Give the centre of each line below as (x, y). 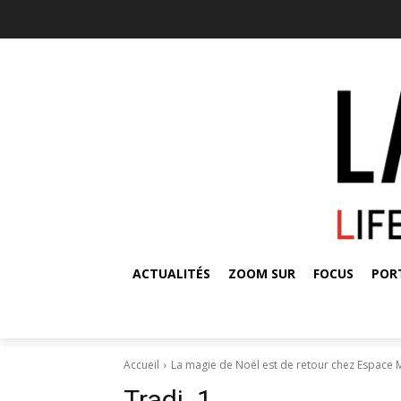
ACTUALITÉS (171, 273)
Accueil (141, 364)
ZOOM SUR (262, 273)
